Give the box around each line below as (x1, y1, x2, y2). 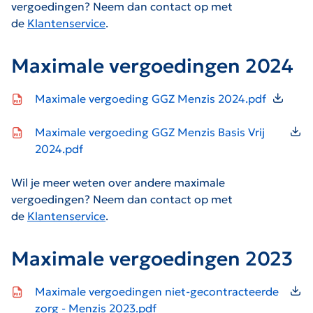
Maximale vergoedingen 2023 (11, 246, 293, 271)
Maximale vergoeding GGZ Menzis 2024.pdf (35, 91, 266, 105)
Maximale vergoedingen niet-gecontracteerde (35, 284, 279, 298)
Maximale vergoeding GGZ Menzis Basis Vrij (35, 124, 265, 139)
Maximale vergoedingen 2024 (11, 53, 293, 78)
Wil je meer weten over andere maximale (11, 175, 225, 189)
